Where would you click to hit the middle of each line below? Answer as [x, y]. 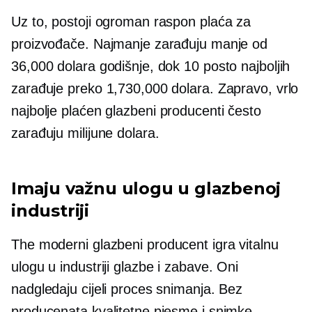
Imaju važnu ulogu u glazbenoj [146, 188]
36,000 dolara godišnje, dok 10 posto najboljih [151, 66]
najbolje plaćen [56, 111]
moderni [63, 244]
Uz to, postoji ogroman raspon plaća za [131, 22]
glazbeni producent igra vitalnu [183, 244]
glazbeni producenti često [181, 111]
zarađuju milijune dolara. [85, 133]
